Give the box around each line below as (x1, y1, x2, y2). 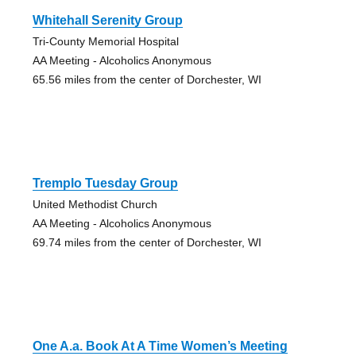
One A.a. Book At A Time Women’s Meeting (32, 339, 288, 353)
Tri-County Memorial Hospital (32, 34, 179, 48)
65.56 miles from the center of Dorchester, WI (32, 72, 261, 86)
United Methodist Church (32, 197, 157, 211)
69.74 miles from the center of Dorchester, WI (32, 235, 261, 249)
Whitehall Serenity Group (32, 13, 183, 27)
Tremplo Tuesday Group (32, 176, 178, 190)
